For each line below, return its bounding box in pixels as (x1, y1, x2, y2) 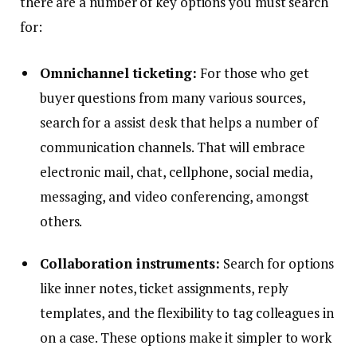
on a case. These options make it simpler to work (40, 328, 331, 347)
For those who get (197, 63, 309, 82)
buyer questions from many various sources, (40, 88, 305, 107)
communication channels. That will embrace (40, 137, 305, 156)
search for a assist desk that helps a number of (40, 112, 319, 131)
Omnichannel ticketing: (40, 63, 198, 82)
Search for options (219, 254, 335, 273)
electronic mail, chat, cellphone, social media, (40, 162, 313, 181)
